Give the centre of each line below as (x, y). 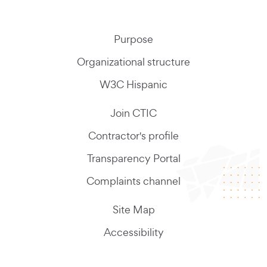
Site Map (133, 210)
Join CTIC (133, 113)
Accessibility (133, 232)
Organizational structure (133, 62)
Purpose (133, 39)
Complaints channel (133, 181)
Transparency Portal (133, 159)
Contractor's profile (133, 136)
